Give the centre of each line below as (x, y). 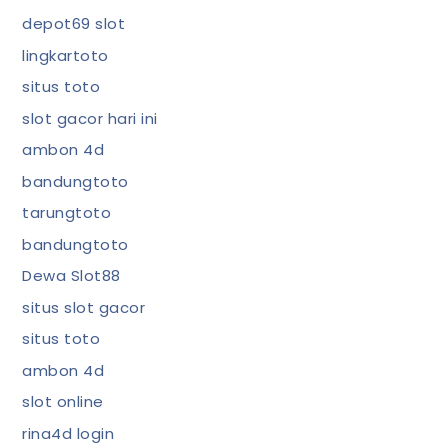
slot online (63, 401)
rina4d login (68, 433)
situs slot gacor (84, 307)
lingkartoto (65, 55)
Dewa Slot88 (71, 275)
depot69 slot (74, 23)
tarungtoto (67, 212)
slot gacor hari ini (90, 118)
